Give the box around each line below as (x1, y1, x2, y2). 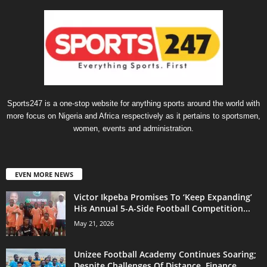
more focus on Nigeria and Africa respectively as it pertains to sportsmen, (7, 111, 260, 120)
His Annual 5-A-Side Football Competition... (74, 202, 250, 214)
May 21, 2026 (74, 218, 114, 228)
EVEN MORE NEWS (15, 169, 73, 179)
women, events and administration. (73, 124, 194, 133)
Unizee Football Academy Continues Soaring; (74, 248, 256, 260)
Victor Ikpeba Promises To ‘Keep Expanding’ (74, 191, 252, 203)
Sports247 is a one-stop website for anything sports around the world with (7, 99, 260, 108)
